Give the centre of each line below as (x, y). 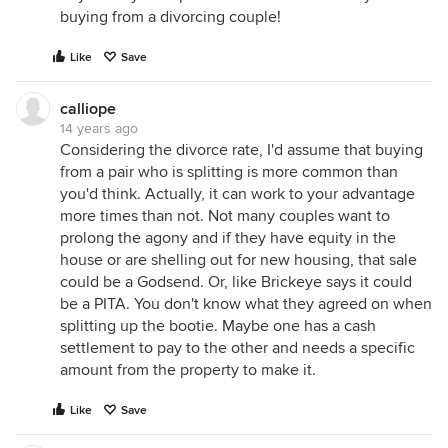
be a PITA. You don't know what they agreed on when (246, 304)
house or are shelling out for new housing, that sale (238, 260)
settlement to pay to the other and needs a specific (237, 348)
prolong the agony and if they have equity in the (228, 238)
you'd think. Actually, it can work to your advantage (237, 194)
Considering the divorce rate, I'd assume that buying (241, 150)
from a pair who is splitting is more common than (229, 172)
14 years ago (99, 128)
